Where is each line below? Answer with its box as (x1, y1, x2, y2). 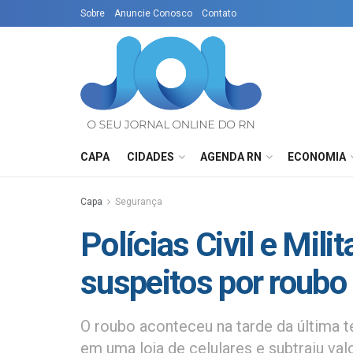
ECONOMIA (288, 150, 346, 163)
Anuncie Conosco (114, 8, 192, 19)
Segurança (115, 196, 162, 207)
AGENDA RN (200, 150, 262, 163)
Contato (202, 8, 236, 19)
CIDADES (127, 150, 174, 163)
